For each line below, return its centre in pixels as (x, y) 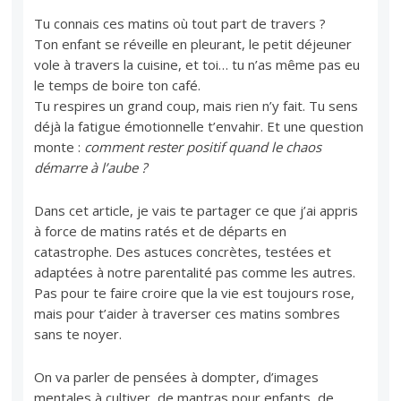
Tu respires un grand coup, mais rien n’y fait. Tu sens (196, 105)
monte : (60, 146)
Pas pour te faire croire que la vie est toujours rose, (195, 292)
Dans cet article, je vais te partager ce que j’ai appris (196, 210)
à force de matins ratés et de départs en (161, 230)
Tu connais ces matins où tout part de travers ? (180, 23)
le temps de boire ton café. (118, 85)
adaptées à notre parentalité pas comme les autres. (195, 272)
